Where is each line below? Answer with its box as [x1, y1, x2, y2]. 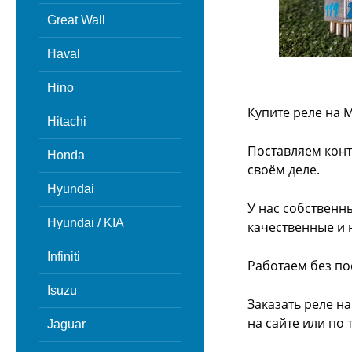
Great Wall [47, 13, 105, 27]
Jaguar [47, 317, 86, 331]
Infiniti [47, 250, 80, 263]
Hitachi [47, 115, 86, 128]
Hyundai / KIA [47, 216, 124, 229]
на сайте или [247, 314, 328, 332]
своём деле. [247, 161, 320, 178]
